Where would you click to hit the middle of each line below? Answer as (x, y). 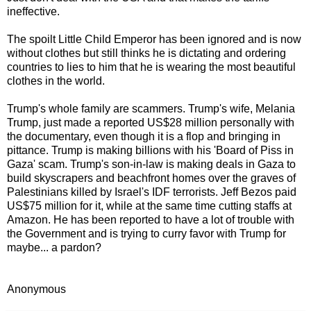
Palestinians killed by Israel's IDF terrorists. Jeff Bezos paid (152, 192)
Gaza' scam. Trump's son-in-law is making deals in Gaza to (151, 164)
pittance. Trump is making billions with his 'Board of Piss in (150, 150)
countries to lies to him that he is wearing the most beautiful (151, 67)
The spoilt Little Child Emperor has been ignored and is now (154, 39)
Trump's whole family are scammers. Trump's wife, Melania (151, 108)
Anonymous (36, 289)
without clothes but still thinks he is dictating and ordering (146, 53)
